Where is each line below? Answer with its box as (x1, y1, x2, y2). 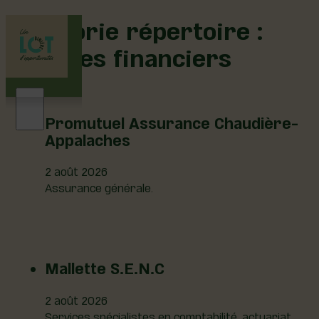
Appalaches (45, 129, 130, 149)
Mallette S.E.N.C (45, 257, 164, 277)
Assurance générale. (45, 178, 153, 195)
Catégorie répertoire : (6, 13, 263, 44)
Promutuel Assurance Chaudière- (45, 112, 298, 132)
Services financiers (6, 40, 231, 71)
